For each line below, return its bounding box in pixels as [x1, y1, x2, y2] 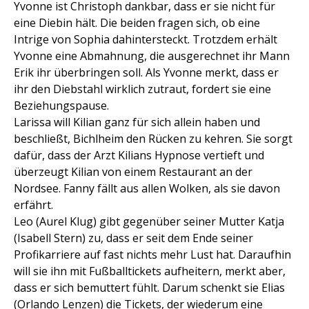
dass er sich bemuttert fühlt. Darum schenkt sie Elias [14, 280, 285, 295]
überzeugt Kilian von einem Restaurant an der [14, 164, 252, 179]
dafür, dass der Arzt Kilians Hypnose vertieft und [14, 148, 264, 163]
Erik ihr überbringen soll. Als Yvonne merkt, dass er [14, 65, 279, 80]
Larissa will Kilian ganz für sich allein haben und [14, 114, 260, 130]
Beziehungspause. [14, 98, 109, 113]
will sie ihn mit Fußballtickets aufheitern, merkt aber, [14, 263, 286, 279]
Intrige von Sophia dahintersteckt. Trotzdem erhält [14, 32, 277, 47]
